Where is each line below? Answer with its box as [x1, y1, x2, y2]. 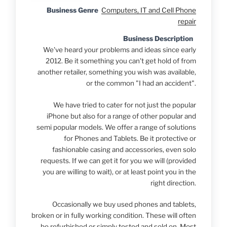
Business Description [123, 34, 193, 43]
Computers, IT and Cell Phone [101, 6, 196, 15]
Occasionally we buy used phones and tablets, [52, 200, 196, 208]
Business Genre [47, 6, 98, 15]
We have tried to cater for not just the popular [53, 100, 196, 109]
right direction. [150, 178, 196, 187]
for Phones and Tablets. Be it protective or [64, 134, 196, 142]
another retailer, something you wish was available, [37, 68, 196, 77]
